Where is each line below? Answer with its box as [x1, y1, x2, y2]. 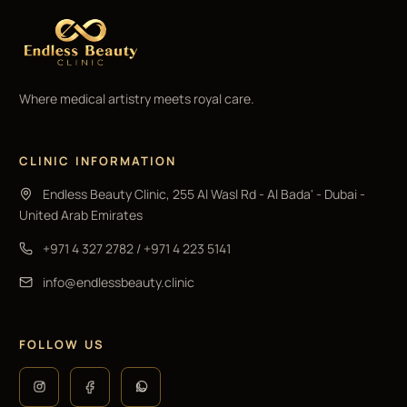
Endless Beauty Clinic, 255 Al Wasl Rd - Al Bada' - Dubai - [43, 184, 365, 203]
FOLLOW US [19, 335, 104, 352]
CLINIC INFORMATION [19, 152, 177, 169]
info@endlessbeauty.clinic [43, 273, 194, 291]
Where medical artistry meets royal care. [19, 89, 254, 107]
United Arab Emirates [19, 205, 143, 223]
